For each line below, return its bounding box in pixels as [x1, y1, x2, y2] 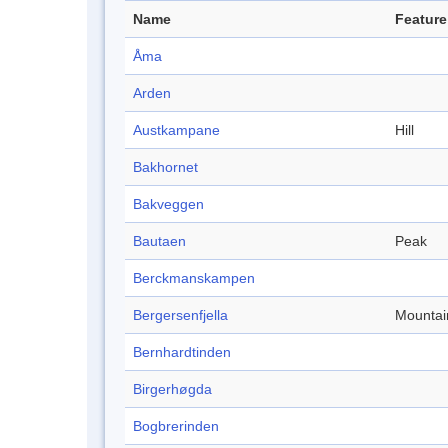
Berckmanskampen [133, 270, 255, 287]
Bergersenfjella [133, 307, 228, 324]
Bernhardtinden [133, 344, 231, 361]
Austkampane [133, 122, 220, 139]
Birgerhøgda [133, 381, 212, 398]
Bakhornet [133, 159, 198, 176]
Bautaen [133, 233, 186, 250]
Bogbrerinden [133, 418, 219, 435]
